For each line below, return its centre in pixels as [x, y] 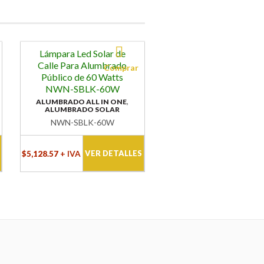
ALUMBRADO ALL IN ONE [82, 102]
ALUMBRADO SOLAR [82, 110]
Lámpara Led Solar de [82, 54]
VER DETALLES [113, 154]
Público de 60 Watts [82, 77]
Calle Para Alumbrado [82, 65]
